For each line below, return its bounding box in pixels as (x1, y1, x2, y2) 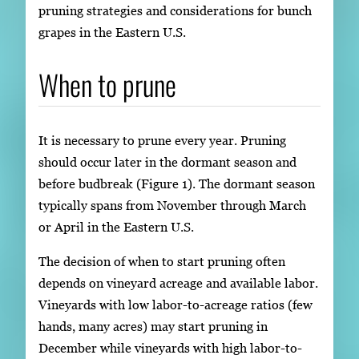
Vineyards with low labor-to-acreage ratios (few (38, 296, 313, 312)
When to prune (38, 63, 176, 106)
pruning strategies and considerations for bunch (38, 3, 312, 18)
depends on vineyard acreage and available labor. (38, 275, 318, 290)
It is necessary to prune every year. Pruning (38, 132, 286, 147)
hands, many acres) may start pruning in (38, 318, 268, 333)
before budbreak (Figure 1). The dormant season (38, 175, 315, 191)
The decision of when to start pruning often (38, 253, 285, 268)
